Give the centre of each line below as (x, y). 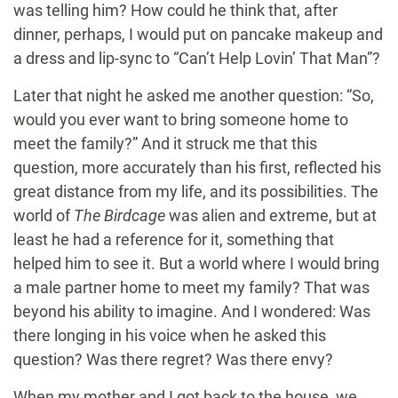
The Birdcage (119, 216)
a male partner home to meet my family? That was (191, 288)
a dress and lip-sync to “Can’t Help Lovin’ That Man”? (197, 59)
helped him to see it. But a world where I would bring (196, 264)
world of (44, 216)
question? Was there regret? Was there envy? (173, 360)
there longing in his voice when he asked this (170, 336)
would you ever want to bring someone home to (181, 120)
